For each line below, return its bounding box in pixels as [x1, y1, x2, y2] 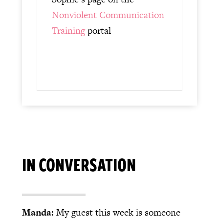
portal [85, 24, 111, 38]
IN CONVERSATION [22, 151, 136, 177]
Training [51, 24, 85, 38]
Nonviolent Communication [51, 8, 164, 22]
